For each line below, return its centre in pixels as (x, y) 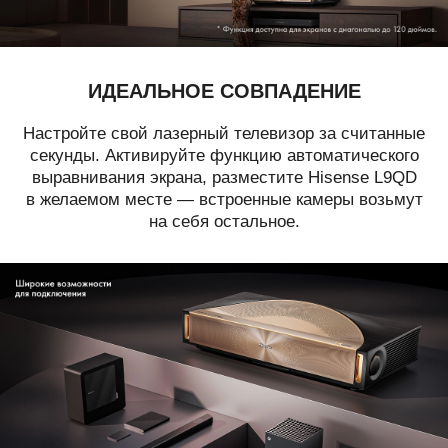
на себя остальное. (224, 221)
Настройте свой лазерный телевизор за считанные (224, 133)
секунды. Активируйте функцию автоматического (224, 155)
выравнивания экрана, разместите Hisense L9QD (224, 177)
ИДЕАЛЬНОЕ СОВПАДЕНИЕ (224, 89)
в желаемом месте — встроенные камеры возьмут (224, 199)
